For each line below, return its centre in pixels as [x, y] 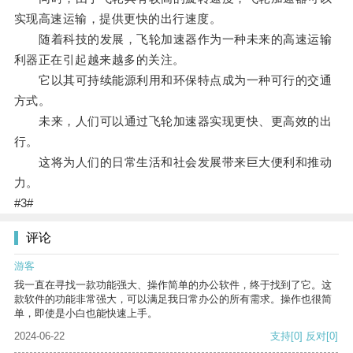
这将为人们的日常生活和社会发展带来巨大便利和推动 [173, 162]
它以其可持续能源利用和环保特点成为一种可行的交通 [173, 80]
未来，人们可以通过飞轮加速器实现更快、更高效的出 [173, 121]
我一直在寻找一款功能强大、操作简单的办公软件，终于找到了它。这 [173, 285]
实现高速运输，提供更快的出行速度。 [118, 19]
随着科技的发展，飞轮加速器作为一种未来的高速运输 [173, 39]
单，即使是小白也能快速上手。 [86, 314]
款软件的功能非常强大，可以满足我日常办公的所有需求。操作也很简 [173, 299]
